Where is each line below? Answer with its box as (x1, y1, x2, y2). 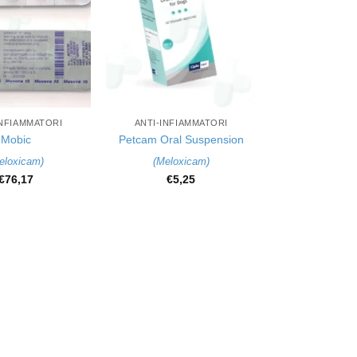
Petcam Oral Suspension (118, 132, 244, 146)
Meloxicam (155, 155, 206, 168)
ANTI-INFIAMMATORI (134, 118, 228, 128)
